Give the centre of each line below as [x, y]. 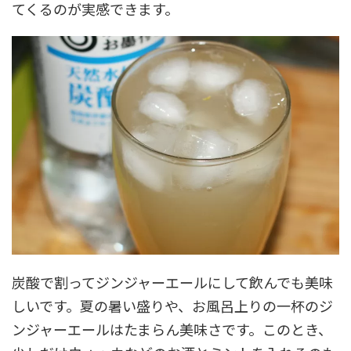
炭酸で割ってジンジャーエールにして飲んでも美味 [172, 282]
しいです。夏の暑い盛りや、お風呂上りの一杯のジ [172, 305]
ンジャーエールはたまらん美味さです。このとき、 [172, 329]
